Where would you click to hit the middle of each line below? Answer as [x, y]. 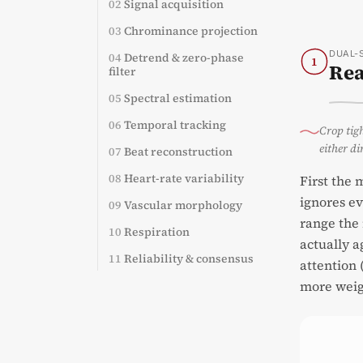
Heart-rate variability [184, 178]
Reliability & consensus [189, 258]
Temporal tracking [175, 125]
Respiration [157, 232]
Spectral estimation [178, 98]
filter [122, 71]
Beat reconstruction [178, 152]
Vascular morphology [183, 205]
